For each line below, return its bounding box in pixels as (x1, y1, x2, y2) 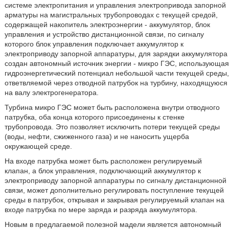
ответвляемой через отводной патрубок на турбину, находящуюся (4, 79, 227, 87)
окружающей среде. (4, 142, 72, 150)
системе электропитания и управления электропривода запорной (4, 1, 226, 9)
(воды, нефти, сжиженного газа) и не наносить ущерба (4, 132, 189, 141)
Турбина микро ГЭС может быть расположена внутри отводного (4, 103, 220, 111)
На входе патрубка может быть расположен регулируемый (4, 157, 202, 165)
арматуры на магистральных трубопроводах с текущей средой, (4, 11, 218, 19)
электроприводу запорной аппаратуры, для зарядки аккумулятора (4, 50, 227, 58)
